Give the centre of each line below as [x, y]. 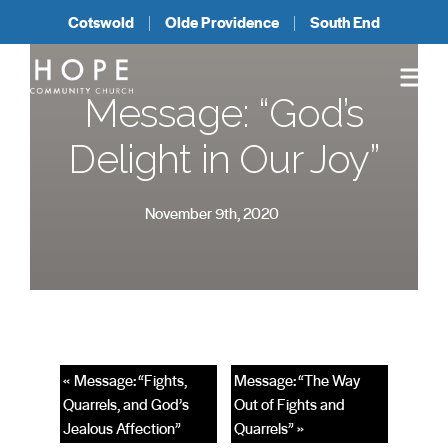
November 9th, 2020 [211, 213]
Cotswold [101, 22]
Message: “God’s [224, 112]
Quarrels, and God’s [126, 404]
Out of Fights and [289, 404]
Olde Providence [222, 22]
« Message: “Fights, [125, 380]
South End [345, 22]
